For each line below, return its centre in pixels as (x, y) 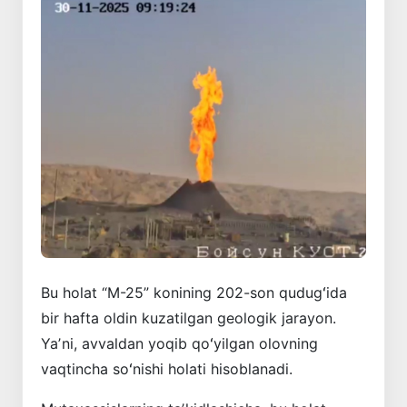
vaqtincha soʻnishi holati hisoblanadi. (167, 369)
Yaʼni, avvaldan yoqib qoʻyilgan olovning (179, 344)
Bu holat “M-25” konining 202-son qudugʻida (194, 293)
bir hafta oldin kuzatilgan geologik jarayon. (189, 318)
